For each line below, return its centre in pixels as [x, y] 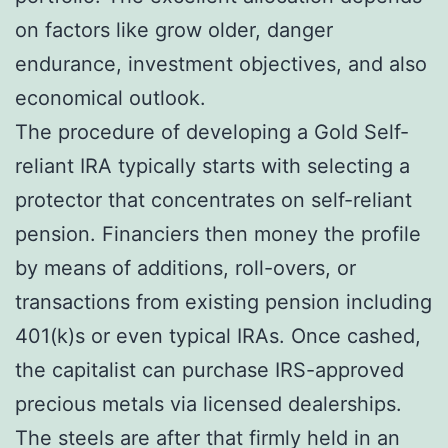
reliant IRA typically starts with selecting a [212, 165]
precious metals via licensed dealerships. [208, 403]
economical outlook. [110, 97]
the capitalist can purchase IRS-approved [209, 369]
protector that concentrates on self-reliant [213, 199]
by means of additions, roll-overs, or [185, 267]
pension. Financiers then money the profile [218, 233]
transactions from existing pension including [223, 301]
